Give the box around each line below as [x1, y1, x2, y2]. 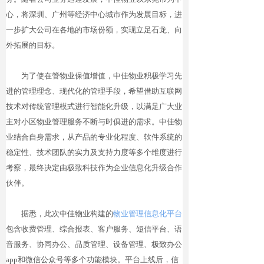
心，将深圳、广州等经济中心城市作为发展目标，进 [6, 10, 182, 19]
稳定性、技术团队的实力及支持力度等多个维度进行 [6, 148, 182, 157]
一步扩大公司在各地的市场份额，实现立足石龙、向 [6, 25, 182, 34]
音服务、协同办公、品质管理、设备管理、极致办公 [6, 240, 182, 249]
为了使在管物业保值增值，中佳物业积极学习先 [6, 71, 182, 80]
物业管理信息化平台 [113, 209, 182, 218]
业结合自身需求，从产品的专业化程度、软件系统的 [6, 133, 182, 141]
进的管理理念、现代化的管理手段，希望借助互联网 [6, 87, 182, 95]
